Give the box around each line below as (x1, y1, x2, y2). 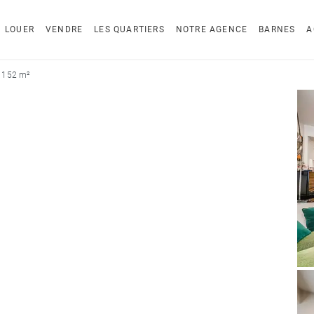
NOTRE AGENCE (175, 25, 248, 34)
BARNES (259, 25, 296, 34)
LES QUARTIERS (94, 25, 165, 34)
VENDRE (45, 25, 83, 34)
